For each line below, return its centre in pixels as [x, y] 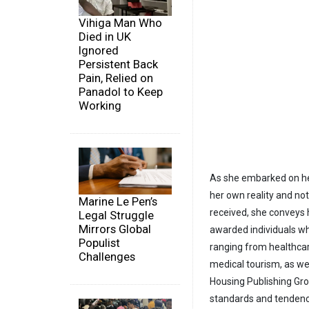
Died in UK [105, 37]
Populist [99, 242]
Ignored [99, 51]
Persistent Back [118, 64]
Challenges [107, 256]
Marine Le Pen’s [118, 201]
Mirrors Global [115, 229]
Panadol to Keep [121, 92]
